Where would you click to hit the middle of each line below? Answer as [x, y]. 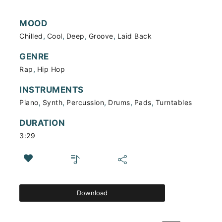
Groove [101, 36]
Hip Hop [51, 69]
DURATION [42, 123]
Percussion [85, 102]
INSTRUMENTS [52, 90]
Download [92, 193]
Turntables [174, 102]
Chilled [31, 36]
